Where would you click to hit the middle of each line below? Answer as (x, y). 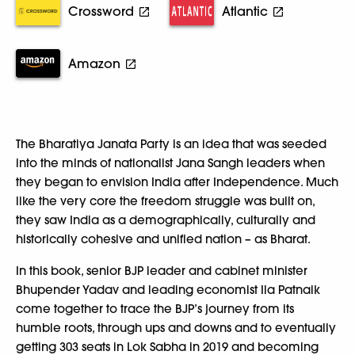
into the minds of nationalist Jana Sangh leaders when (170, 163)
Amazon (94, 63)
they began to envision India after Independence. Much (177, 182)
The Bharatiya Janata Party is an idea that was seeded (171, 144)
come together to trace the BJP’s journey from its (155, 309)
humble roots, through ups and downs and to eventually (176, 328)
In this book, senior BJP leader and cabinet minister (162, 271)
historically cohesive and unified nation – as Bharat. (163, 239)
